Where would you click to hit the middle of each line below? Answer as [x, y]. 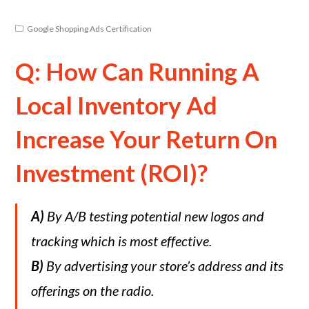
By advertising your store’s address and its [164, 266]
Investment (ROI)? [112, 172]
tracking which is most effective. [122, 241]
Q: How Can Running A [138, 71]
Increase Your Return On [147, 139]
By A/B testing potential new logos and [156, 216]
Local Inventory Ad [117, 105]
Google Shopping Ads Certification [90, 29]
